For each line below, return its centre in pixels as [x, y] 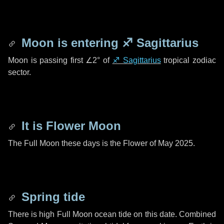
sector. [19, 72]
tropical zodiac [188, 60]
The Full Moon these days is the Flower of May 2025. [101, 143]
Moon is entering [70, 43]
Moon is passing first [47, 60]
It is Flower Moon [69, 126]
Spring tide [51, 197]
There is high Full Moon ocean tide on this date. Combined [112, 214]
